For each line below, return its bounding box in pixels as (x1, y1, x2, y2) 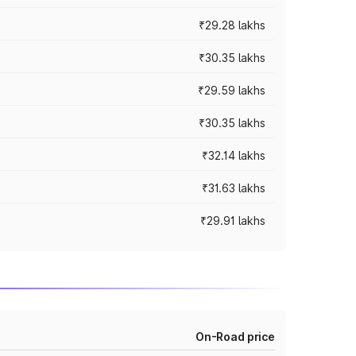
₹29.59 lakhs (198, 83, 265, 97)
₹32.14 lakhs (202, 149, 265, 162)
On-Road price (195, 330, 275, 343)
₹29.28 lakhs (199, 18, 265, 32)
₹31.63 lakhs (202, 181, 265, 195)
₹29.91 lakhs (200, 214, 265, 227)
